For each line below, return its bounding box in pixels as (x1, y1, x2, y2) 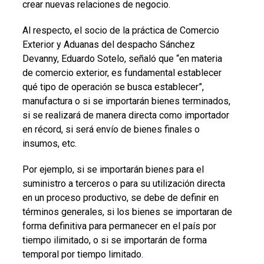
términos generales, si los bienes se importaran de (22, 206, 232, 217)
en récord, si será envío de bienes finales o (22, 123, 200, 135)
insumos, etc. (22, 137, 77, 149)
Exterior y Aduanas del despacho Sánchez (22, 38, 195, 50)
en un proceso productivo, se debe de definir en (22, 192, 219, 203)
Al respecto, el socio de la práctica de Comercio (22, 24, 219, 36)
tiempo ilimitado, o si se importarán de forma (22, 234, 207, 246)
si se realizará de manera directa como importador (22, 109, 229, 121)
